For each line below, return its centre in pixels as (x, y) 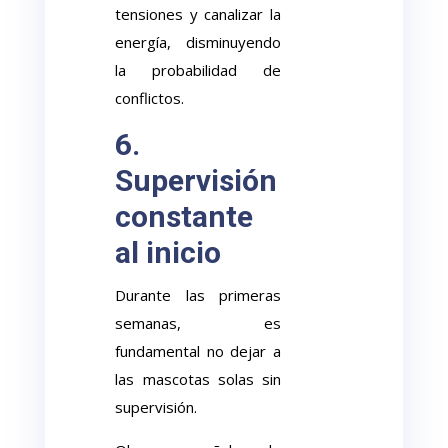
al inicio (168, 252)
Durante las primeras (198, 295)
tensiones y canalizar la (198, 14)
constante (184, 216)
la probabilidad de (198, 70)
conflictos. (150, 98)
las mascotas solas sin (198, 379)
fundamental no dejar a (198, 351)
